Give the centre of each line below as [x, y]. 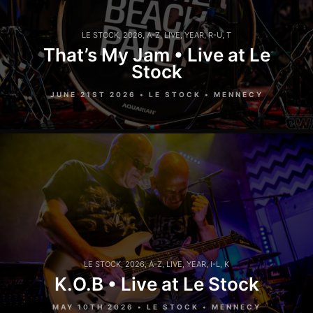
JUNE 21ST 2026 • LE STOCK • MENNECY [156, 94]
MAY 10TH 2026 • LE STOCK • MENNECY [156, 307]
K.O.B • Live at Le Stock [156, 284]
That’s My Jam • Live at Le [156, 54]
